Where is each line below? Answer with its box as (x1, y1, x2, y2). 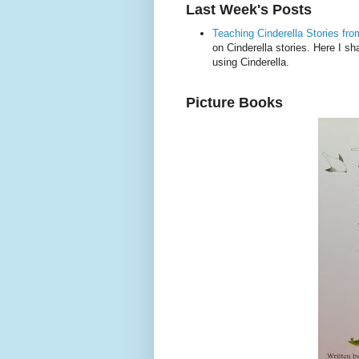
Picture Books (186, 94, 283, 111)
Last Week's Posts (186, 2, 312, 18)
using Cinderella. (212, 56, 289, 69)
